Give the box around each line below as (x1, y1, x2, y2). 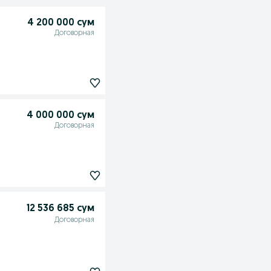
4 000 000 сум (26, 111, 94, 120)
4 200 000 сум (27, 18, 94, 28)
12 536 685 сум (26, 204, 94, 214)
